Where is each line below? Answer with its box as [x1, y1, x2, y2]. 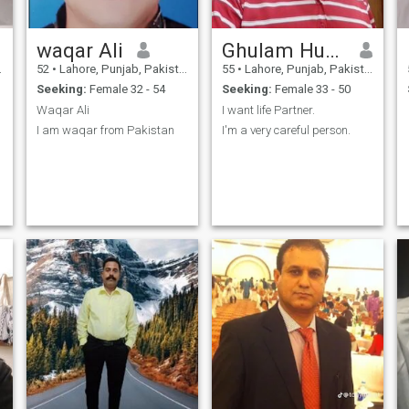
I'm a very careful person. [221, 123, 351, 138]
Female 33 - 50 [271, 82, 351, 97]
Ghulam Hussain [324, 37, 340, 62]
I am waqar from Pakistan [36, 123, 174, 138]
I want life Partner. [221, 102, 315, 117]
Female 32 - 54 [86, 82, 165, 97]
